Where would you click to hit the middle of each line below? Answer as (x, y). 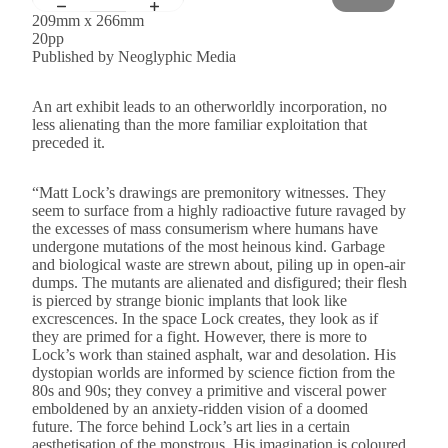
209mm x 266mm (88, 20)
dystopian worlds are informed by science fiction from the (213, 372)
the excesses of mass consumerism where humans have (205, 228)
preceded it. (68, 142)
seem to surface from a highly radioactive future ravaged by (219, 210)
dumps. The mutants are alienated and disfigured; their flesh (219, 282)
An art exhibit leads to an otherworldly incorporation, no (209, 106)
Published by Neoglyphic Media (134, 56)
